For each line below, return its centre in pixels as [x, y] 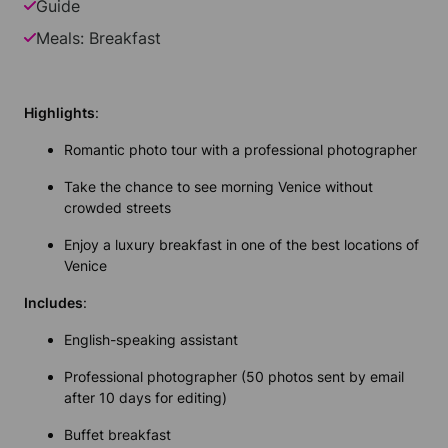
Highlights [59, 113]
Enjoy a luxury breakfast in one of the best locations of [241, 245]
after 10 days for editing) [145, 398]
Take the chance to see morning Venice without [218, 187]
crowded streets [117, 208]
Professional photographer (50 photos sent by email [234, 377]
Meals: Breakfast [98, 38]
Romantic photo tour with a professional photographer [240, 150]
